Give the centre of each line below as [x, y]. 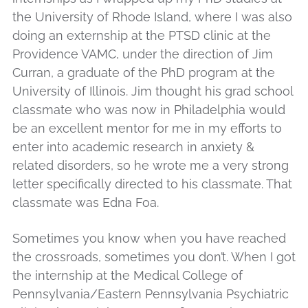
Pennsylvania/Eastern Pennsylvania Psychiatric [151, 294]
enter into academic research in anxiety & [133, 146]
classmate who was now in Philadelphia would [149, 109]
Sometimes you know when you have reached [149, 239]
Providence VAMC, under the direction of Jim [143, 54]
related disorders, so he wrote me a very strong [151, 165]
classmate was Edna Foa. [86, 202]
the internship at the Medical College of [128, 276]
